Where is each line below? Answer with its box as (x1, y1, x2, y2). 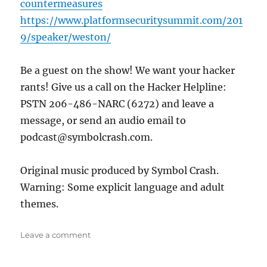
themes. (20, 198, 59, 210)
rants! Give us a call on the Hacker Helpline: (20, 81, 227, 93)
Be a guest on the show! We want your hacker (20, 64, 235, 76)
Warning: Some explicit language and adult (20, 181, 225, 193)
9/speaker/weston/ (20, 31, 111, 43)
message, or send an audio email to (20, 114, 187, 126)
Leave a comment (20, 230, 91, 240)
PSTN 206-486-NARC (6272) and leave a (20, 98, 215, 110)
